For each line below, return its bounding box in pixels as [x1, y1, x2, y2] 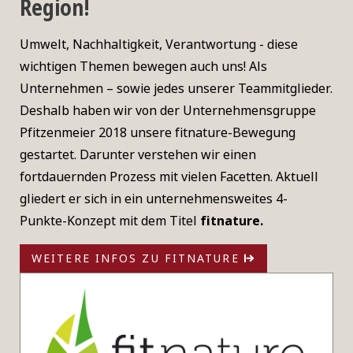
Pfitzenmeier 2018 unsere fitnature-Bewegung [20, 124, 295, 142]
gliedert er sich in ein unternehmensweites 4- [20, 190, 288, 208]
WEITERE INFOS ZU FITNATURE [32, 251, 244, 266]
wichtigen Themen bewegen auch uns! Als [20, 58, 267, 76]
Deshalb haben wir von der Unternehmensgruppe [20, 102, 316, 120]
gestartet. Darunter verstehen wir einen [20, 146, 256, 164]
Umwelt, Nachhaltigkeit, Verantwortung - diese [20, 35, 298, 54]
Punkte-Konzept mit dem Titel [20, 212, 200, 230]
